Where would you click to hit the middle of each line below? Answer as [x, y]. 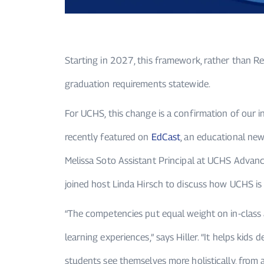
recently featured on [108, 137]
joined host [87, 184]
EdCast [166, 137]
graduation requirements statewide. [137, 84]
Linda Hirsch [136, 184]
